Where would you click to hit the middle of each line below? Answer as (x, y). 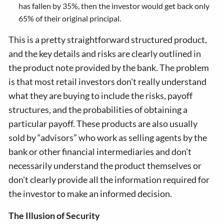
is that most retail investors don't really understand (108, 81)
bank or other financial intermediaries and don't (100, 151)
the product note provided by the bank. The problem (109, 67)
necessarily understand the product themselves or (105, 165)
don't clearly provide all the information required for (109, 179)
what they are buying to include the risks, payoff (101, 95)
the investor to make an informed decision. (90, 193)
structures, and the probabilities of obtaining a (98, 109)
